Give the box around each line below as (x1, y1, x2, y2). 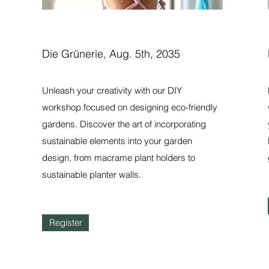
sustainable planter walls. (42, 169, 142, 180)
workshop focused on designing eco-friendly (42, 101, 218, 113)
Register (49, 217, 82, 228)
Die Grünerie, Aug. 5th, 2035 (42, 47, 181, 61)
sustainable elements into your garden (42, 135, 193, 147)
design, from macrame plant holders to (42, 152, 196, 163)
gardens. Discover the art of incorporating (42, 118, 207, 130)
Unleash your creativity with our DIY (42, 85, 183, 96)
